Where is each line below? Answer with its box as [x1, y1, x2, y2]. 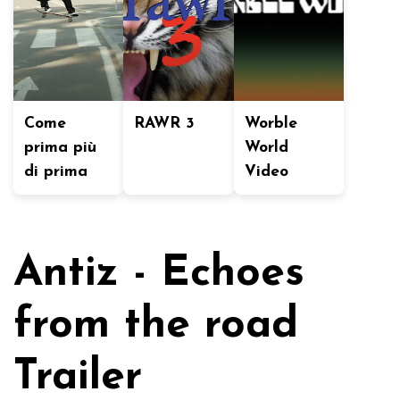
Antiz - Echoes [13, 253, 304, 296]
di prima [24, 164, 87, 179]
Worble [244, 116, 297, 131]
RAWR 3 [134, 116, 196, 131]
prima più [24, 140, 96, 155]
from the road [13, 304, 298, 347]
